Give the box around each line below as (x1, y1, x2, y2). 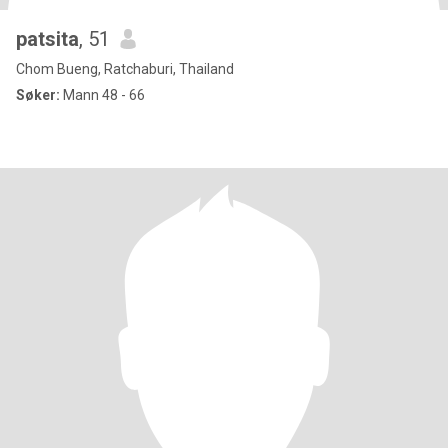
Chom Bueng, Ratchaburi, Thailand (16, 61, 234, 77)
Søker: (16, 87, 60, 103)
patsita (16, 27, 79, 51)
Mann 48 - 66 (60, 87, 145, 103)
